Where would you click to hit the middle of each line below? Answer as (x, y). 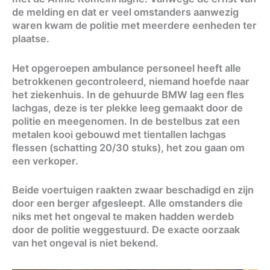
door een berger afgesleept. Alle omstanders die (127, 203)
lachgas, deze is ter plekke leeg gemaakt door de (127, 108)
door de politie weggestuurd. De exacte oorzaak (126, 229)
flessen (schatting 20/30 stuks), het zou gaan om (128, 147)
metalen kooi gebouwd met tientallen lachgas (119, 134)
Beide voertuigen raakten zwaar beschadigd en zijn (133, 190)
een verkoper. (45, 161)
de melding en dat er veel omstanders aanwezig (125, 12)
